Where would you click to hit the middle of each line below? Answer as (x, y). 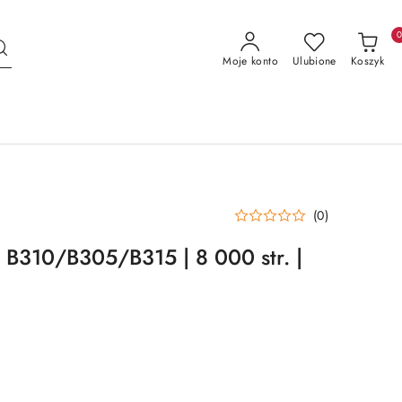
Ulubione (314, 61)
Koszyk (367, 61)
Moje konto (250, 61)
